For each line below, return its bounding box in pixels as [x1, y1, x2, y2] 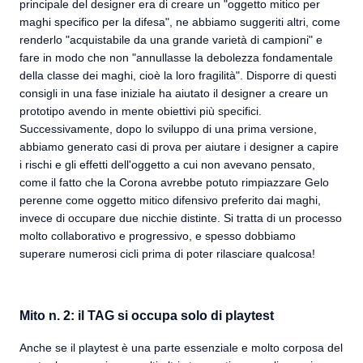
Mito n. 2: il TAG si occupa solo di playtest [19, 309, 274, 322]
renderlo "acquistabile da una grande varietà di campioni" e [19, 33, 322, 46]
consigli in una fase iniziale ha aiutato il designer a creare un [19, 87, 328, 100]
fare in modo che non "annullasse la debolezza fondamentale [19, 51, 333, 64]
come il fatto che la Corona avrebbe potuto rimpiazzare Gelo [19, 176, 329, 189]
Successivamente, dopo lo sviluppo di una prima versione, [19, 122, 317, 135]
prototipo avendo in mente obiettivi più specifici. [19, 105, 262, 117]
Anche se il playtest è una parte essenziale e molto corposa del [19, 341, 343, 354]
